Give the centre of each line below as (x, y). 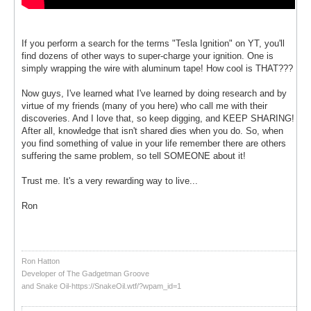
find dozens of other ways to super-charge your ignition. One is (148, 56)
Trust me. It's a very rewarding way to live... (110, 180)
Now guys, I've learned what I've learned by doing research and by (154, 93)
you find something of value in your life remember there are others (154, 143)
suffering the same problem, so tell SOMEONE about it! (134, 155)
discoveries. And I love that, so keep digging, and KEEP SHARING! (158, 118)
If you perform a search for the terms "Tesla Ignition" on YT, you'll (153, 43)
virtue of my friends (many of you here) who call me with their (144, 106)
